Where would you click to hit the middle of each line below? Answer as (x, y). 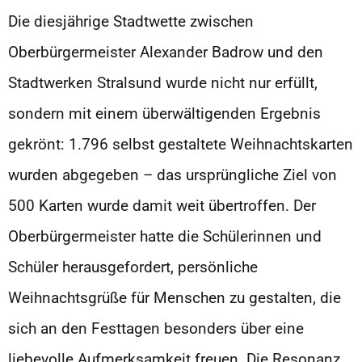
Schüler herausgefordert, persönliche (133, 267)
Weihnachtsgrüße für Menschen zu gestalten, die (175, 297)
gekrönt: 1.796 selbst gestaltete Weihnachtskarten (181, 144)
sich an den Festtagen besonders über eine (156, 328)
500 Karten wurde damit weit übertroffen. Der (162, 205)
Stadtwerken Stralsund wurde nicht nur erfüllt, (163, 82)
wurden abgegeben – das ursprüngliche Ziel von (173, 175)
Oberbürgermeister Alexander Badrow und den (166, 52)
